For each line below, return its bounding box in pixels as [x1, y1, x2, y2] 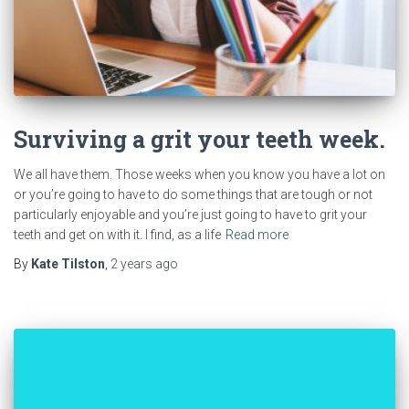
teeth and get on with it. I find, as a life [14, 226, 221, 242]
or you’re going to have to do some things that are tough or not [14, 186, 372, 202]
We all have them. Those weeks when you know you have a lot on [14, 166, 385, 182]
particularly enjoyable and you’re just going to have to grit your [14, 206, 367, 222]
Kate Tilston [31, 256, 105, 271]
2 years [110, 256, 152, 271]
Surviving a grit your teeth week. [14, 123, 385, 154]
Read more [225, 226, 288, 242]
